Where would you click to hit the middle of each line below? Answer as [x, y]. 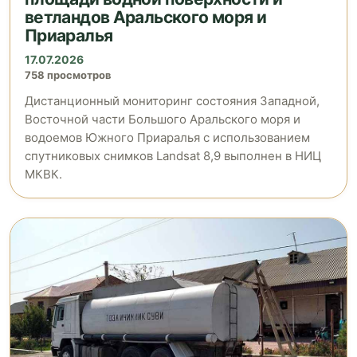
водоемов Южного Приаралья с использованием [167, 138]
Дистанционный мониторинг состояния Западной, [172, 101]
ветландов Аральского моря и [145, 18]
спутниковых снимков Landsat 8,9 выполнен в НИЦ [173, 156]
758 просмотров [68, 75]
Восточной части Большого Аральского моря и [163, 120]
